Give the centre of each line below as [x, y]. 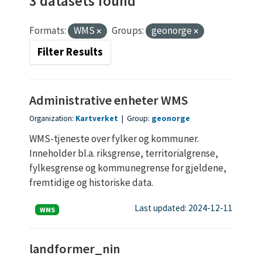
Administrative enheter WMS [108, 100]
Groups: [128, 30]
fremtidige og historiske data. [91, 182]
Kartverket [97, 118]
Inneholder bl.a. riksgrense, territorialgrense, [124, 153]
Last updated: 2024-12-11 [184, 208]
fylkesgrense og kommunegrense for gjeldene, [128, 168]
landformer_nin [75, 248]
